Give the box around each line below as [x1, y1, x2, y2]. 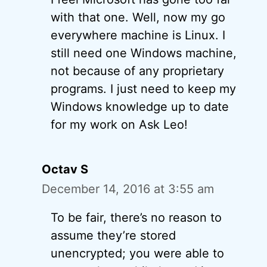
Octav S [42, 162, 88, 177]
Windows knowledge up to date [51, 100, 229, 114]
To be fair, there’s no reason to [51, 210, 222, 225]
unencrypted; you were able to [51, 246, 224, 261]
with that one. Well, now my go [51, 10, 225, 25]
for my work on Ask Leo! [51, 117, 188, 132]
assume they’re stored [51, 228, 176, 243]
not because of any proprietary [51, 64, 224, 79]
